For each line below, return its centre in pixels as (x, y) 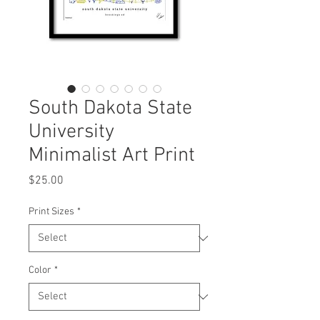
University (71, 132)
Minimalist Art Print (112, 156)
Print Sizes (51, 212)
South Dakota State (110, 109)
